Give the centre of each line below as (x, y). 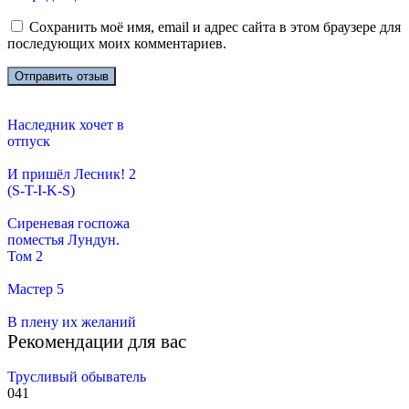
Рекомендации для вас (97, 341)
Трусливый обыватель (77, 376)
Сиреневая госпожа (68, 223)
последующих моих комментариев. (117, 43)
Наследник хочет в (66, 124)
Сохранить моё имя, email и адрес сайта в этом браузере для (215, 26)
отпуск (29, 141)
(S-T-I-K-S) (41, 190)
